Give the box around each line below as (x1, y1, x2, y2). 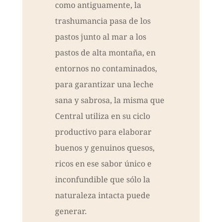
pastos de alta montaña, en (55, 47, 156, 58)
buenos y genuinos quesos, (55, 142, 155, 154)
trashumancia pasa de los (55, 15, 151, 27)
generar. (55, 206, 87, 217)
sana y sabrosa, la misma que (55, 95, 165, 106)
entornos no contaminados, (55, 63, 157, 74)
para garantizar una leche (55, 79, 154, 90)
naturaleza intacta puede (55, 190, 150, 201)
